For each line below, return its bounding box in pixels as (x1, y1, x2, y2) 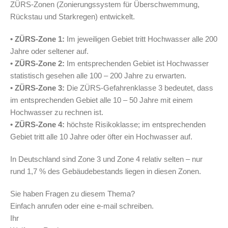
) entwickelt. (95, 12, 135, 21)
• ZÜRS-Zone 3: (10, 83, 65, 92)
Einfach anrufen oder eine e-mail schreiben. (10, 201, 154, 210)
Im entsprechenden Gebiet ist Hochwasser (65, 59, 209, 68)
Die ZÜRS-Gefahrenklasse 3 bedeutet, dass (65, 83, 213, 92)
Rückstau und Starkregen (10, 12, 95, 21)
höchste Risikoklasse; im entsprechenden (65, 120, 206, 129)
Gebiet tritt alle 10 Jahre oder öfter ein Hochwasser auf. (10, 132, 192, 141)
